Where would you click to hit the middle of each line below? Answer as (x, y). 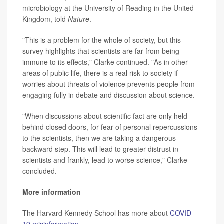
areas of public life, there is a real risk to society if (100, 73)
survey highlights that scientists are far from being (101, 51)
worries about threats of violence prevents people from (109, 84)
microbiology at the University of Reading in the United (108, 8)
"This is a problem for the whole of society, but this (102, 40)
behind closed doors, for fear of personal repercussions (110, 127)
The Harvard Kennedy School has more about (96, 213)
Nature (79, 19)
